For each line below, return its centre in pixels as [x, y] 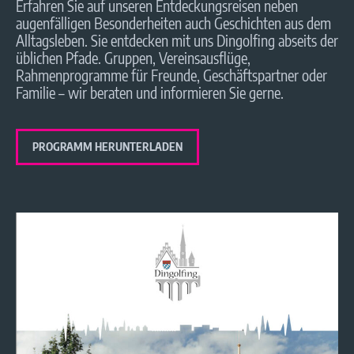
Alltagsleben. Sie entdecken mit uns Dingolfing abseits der [177, 40]
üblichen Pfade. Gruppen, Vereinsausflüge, [133, 58]
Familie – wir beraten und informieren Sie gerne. [150, 92]
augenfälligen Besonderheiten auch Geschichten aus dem [173, 23]
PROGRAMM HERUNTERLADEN [107, 147]
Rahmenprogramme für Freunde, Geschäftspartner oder [171, 75]
